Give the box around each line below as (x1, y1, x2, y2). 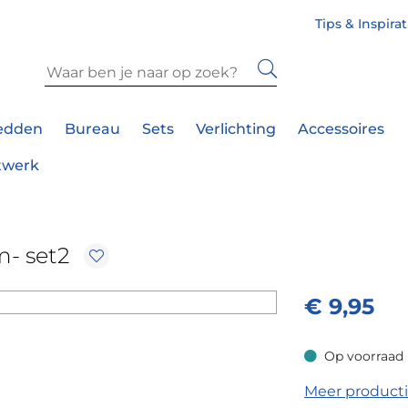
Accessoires (298, 120, 384, 138)
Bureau (65, 120, 120, 138)
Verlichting (196, 120, 276, 138)
